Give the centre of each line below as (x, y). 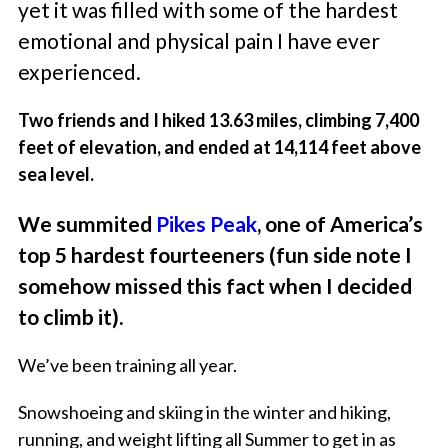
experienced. (79, 72)
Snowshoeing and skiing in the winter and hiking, (204, 412)
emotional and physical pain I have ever (198, 41)
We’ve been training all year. (127, 365)
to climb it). (70, 317)
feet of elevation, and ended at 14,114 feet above (219, 147)
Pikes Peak (206, 224)
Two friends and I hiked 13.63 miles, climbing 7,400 (218, 120)
